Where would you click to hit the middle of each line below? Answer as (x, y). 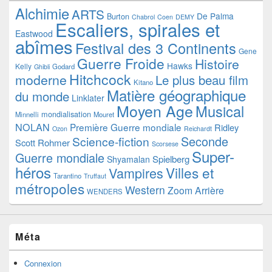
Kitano (143, 82)
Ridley (226, 127)
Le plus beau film (202, 80)
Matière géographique (176, 95)
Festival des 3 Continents (156, 48)
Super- (213, 157)
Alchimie (42, 14)
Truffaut (95, 176)
